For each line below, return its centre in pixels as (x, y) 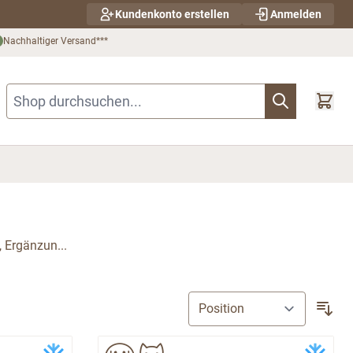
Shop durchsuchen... (62, 91)
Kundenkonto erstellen (172, 14)
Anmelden (296, 14)
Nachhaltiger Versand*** (56, 41)
